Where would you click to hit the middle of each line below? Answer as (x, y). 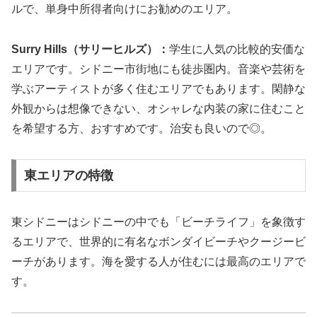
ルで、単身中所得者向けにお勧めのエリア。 (125, 9)
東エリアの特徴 (68, 175)
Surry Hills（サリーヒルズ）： (90, 50)
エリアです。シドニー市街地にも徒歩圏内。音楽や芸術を (158, 69)
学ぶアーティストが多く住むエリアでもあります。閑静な (158, 89)
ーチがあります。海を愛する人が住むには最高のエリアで (158, 261)
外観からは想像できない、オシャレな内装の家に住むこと (158, 109)
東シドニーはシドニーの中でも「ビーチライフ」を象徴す (158, 221)
